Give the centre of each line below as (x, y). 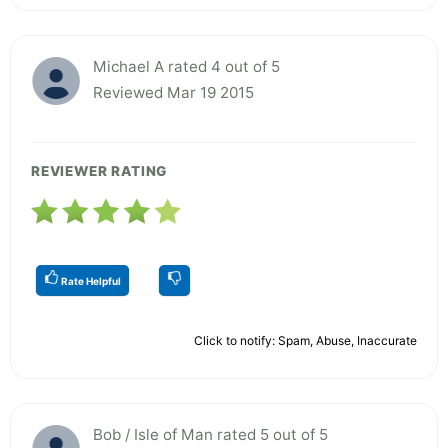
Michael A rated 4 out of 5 (186, 66)
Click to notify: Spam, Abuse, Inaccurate (305, 340)
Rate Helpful (90, 280)
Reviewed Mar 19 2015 (173, 92)
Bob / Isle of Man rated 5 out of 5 (210, 434)
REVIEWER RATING (99, 170)
